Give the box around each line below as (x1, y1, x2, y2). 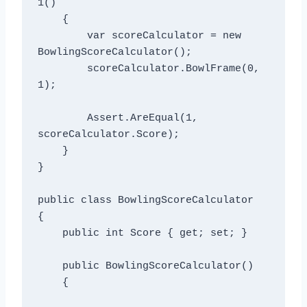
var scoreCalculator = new (37, 30, 87, 42)
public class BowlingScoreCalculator (37, 195, 254, 207)
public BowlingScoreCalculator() (37, 260, 62, 273)
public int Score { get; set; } (37, 228, 62, 240)
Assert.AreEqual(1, (37, 112, 87, 125)
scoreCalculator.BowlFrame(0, (37, 63, 87, 75)
